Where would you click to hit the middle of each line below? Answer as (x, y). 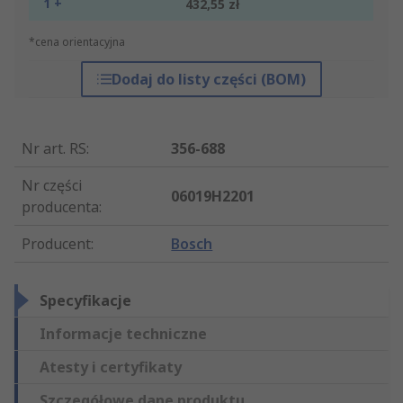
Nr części (52, 186)
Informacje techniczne (123, 334)
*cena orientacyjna (77, 42)
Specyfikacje (85, 301)
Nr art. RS (54, 149)
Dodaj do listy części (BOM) (208, 80)
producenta (60, 207)
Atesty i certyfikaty (111, 367)
